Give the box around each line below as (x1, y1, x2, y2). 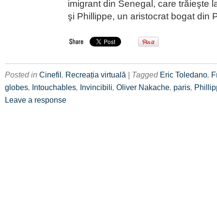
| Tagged (128, 70, 160, 79)
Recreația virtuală (65, 70, 126, 79)
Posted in (5, 70, 39, 79)
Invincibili (80, 83, 112, 92)
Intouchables (32, 83, 76, 92)
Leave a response (5, 95, 66, 104)
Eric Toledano (160, 70, 207, 79)
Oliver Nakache (116, 83, 170, 92)
